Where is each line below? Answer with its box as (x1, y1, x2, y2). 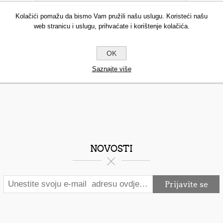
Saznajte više (92, 65, 131, 73)
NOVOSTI (90, 143, 133, 154)
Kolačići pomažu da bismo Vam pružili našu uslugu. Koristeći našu (15, 12, 208, 20)
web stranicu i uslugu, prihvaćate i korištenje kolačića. (33, 22, 190, 30)
